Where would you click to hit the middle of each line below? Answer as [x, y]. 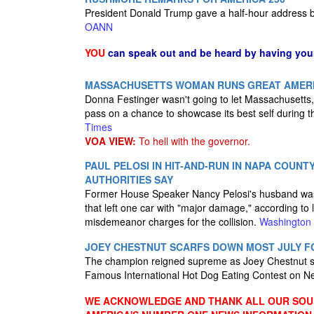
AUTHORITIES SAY [129, 179]
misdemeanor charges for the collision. [172, 221]
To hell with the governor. [193, 141]
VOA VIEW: [110, 141]
